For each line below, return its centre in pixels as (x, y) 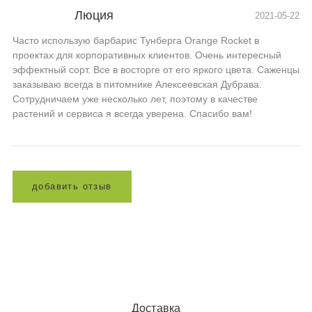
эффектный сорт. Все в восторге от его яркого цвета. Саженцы (156, 69)
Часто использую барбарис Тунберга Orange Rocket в (136, 40)
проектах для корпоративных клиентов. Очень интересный (147, 55)
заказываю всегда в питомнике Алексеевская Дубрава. (137, 84)
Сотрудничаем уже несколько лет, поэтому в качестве (135, 99)
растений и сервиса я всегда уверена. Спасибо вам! (132, 113)
